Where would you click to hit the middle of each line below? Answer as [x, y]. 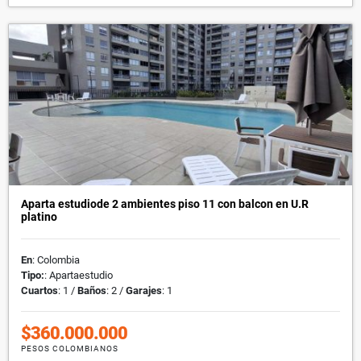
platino [39, 216]
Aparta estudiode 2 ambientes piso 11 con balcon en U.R [165, 203]
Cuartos [39, 290]
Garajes [144, 290]
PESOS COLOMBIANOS [70, 348]
